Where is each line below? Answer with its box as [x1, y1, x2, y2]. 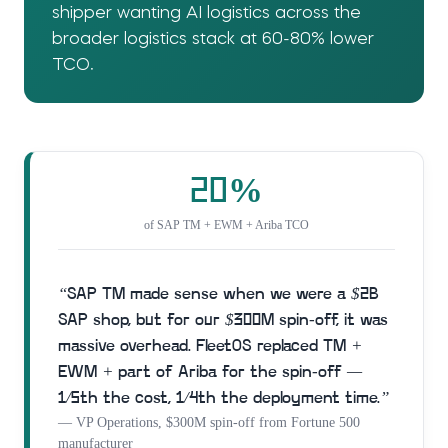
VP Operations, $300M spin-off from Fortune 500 [76, 414, 360, 430]
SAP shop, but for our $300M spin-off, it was [58, 311, 388, 329]
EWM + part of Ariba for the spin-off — [58, 363, 362, 381]
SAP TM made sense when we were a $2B [67, 285, 379, 303]
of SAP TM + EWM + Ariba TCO [144, 217, 309, 232]
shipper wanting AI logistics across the [52, 4, 361, 22]
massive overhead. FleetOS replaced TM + [58, 337, 362, 355]
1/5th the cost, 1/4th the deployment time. [58, 389, 380, 407]
